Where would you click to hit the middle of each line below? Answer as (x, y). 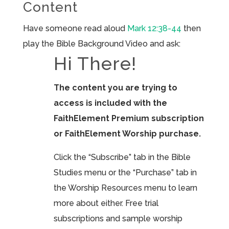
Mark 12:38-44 (154, 28)
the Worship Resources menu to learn (125, 188)
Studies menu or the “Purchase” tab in (125, 172)
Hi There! (95, 63)
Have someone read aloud (75, 28)
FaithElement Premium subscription (129, 118)
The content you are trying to (115, 87)
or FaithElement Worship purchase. (127, 133)
